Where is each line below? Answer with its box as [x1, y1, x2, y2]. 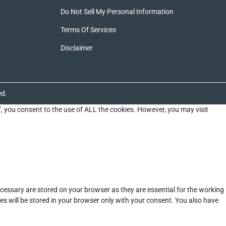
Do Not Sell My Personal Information [60, 8, 174, 16]
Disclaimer [60, 44, 93, 52]
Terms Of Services [60, 26, 116, 34]
